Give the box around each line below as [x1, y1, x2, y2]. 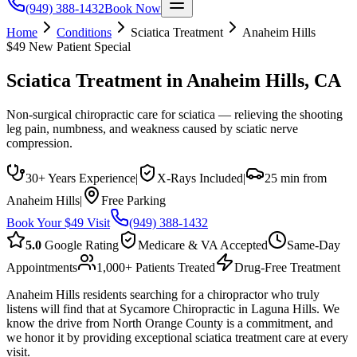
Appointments [6, 261, 77, 275]
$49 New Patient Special [6, 40, 131, 54]
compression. [6, 136, 73, 151]
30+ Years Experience [25, 171, 135, 186]
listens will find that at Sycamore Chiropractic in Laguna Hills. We [6, 302, 339, 316]
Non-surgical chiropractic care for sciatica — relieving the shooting [6, 108, 343, 122]
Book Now [104, 2, 161, 16]
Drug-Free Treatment [234, 261, 340, 275]
